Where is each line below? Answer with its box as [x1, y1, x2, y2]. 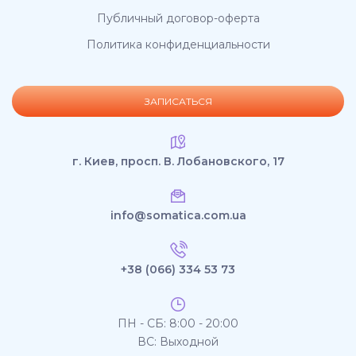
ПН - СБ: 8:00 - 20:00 [118, 316, 238, 331]
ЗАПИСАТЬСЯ [144, 95, 212, 108]
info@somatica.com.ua [110, 208, 246, 223]
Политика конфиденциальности [86, 37, 270, 52]
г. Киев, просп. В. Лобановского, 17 [72, 154, 284, 169]
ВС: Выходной [137, 335, 219, 350]
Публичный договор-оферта [96, 11, 260, 26]
